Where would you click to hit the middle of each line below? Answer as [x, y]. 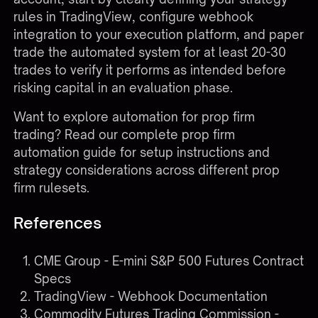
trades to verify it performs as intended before [150, 70]
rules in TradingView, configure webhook [134, 17]
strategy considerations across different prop [147, 170]
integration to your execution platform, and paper [159, 35]
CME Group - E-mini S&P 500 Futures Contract [169, 261]
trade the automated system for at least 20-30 [150, 53]
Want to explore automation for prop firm [135, 117]
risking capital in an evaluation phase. [124, 88]
